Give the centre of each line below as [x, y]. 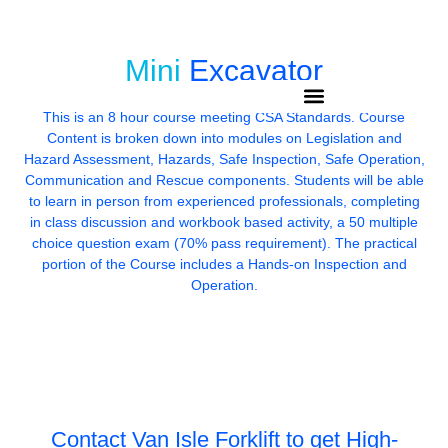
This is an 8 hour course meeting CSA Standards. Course [224, 117]
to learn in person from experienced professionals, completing [224, 201]
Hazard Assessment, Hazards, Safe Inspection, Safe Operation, [224, 159]
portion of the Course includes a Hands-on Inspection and [224, 264]
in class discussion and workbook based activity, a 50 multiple [224, 222]
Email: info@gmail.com [106, 48]
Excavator [256, 70]
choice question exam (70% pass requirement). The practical [224, 243]
